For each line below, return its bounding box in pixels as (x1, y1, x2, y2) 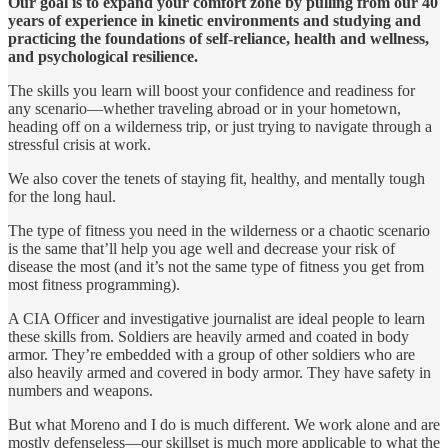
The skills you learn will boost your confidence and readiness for (8, 82, 415, 100)
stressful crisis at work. (8, 136, 151, 154)
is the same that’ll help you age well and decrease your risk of (8, 240, 395, 258)
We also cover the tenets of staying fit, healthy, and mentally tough (8, 170, 425, 188)
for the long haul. (8, 188, 116, 206)
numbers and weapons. (8, 382, 153, 400)
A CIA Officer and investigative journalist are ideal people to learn (8, 310, 425, 328)
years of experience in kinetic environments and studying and (8, 12, 421, 30)
